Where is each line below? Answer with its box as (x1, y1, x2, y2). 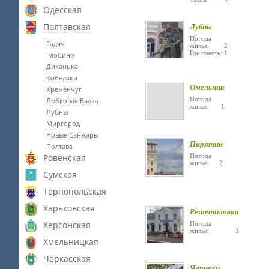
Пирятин (190, 138, 223, 149)
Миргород (46, 119, 80, 128)
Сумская (43, 169, 77, 180)
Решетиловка (190, 206, 239, 217)
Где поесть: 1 (190, 49, 228, 56)
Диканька (46, 62, 78, 71)
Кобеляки (46, 73, 77, 82)
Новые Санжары (46, 130, 98, 139)
